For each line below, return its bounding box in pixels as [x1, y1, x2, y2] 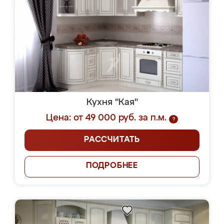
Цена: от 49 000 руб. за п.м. [46, 113, 166, 122]
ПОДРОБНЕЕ [85, 162, 138, 170]
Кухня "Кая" [86, 98, 138, 107]
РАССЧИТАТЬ [84, 136, 140, 144]
